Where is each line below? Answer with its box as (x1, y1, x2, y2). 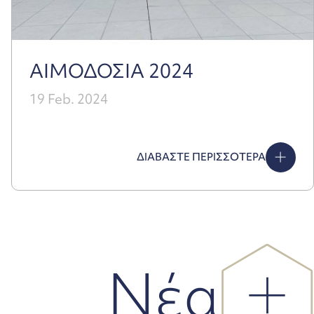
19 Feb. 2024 (29, 90, 108, 109)
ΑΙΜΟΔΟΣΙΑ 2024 (29, 57, 193, 85)
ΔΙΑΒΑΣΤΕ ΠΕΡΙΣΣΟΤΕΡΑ (137, 150, 266, 165)
